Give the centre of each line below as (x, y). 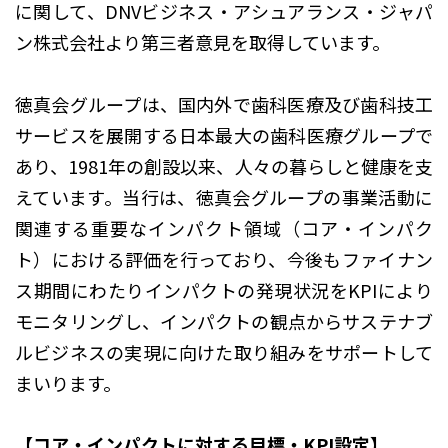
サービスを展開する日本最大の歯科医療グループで (224, 135)
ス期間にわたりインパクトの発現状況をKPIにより (224, 290)
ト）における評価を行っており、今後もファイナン (224, 259)
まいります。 (68, 383)
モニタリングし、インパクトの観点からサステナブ (224, 321)
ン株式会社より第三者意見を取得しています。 (202, 42)
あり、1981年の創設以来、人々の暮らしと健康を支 (224, 166)
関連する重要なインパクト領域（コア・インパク (224, 228)
